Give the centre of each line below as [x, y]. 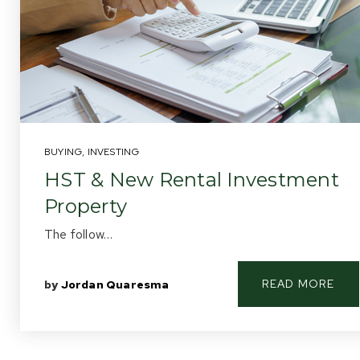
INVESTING [113, 152]
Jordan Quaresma [115, 284]
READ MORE [298, 284]
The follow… [79, 234]
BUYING [63, 152]
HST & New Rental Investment [192, 180]
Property [86, 206]
